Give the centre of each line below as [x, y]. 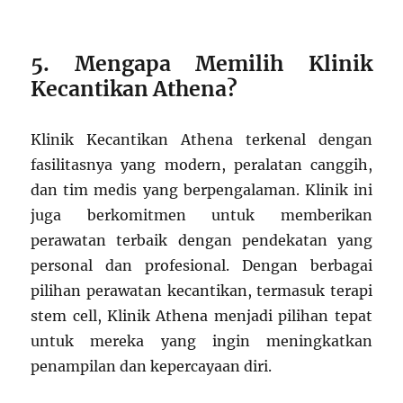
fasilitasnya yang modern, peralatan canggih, [201, 165]
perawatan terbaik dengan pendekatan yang [201, 241]
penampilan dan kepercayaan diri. [152, 367]
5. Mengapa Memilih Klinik [201, 64]
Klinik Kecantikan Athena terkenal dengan [201, 140]
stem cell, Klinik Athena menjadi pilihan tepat [201, 316]
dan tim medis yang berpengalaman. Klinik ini [201, 190]
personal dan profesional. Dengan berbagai [201, 266]
